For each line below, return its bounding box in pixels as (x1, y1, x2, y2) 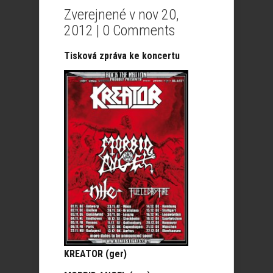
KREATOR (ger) (64, 247, 127, 260)
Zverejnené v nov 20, (64, 6, 179, 23)
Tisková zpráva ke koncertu (64, 50, 180, 62)
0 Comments (102, 22, 175, 39)
